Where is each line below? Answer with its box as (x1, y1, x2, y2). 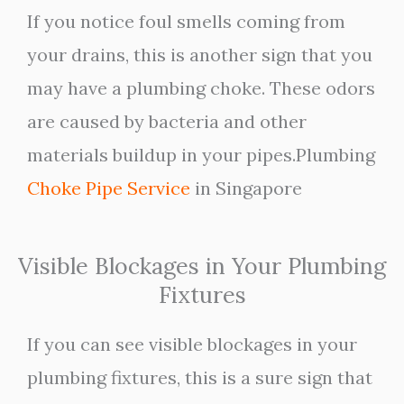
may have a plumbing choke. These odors (27, 77, 375, 99)
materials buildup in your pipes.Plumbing (27, 143, 375, 166)
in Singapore (190, 177, 302, 199)
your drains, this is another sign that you (27, 43, 372, 66)
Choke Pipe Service (27, 177, 190, 199)
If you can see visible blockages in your (27, 333, 357, 355)
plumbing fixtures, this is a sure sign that (27, 366, 372, 389)
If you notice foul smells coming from (27, 10, 345, 32)
